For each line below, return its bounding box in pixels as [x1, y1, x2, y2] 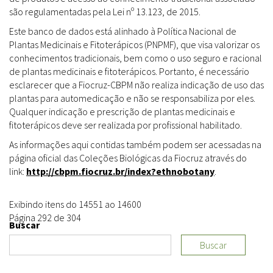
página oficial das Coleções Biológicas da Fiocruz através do [9, 152, 247, 165]
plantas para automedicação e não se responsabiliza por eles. [9, 92, 255, 105]
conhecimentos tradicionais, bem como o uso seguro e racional [9, 52, 262, 65]
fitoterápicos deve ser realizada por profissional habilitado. [9, 119, 242, 132]
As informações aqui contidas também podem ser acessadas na [9, 138, 261, 151]
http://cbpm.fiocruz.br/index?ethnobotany [26, 165, 214, 178]
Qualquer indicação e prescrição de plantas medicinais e [9, 105, 235, 118]
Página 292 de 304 [9, 211, 81, 224]
